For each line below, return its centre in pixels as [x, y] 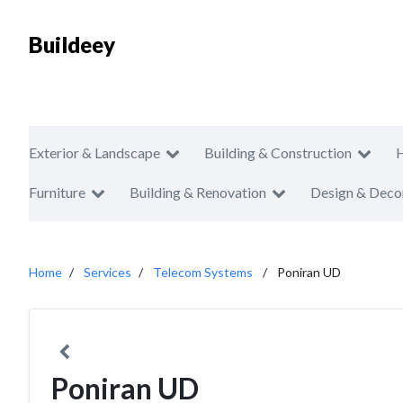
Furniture [57, 192]
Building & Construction [278, 152]
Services [107, 272]
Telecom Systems [203, 272]
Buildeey [72, 45]
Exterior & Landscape [94, 152]
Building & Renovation [198, 192]
